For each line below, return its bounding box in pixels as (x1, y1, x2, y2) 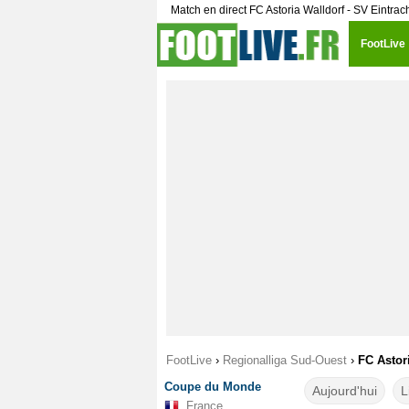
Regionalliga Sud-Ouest (223, 353, 347, 367)
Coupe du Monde (164, 380, 261, 393)
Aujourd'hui (311, 383, 377, 398)
